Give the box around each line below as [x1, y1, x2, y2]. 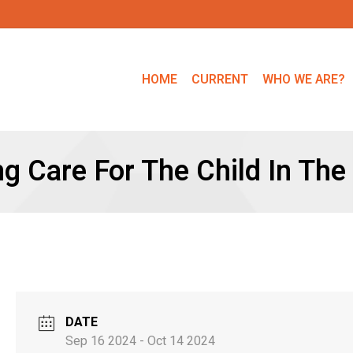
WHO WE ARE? [262, 70, 345, 89]
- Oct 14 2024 [136, 332, 215, 351]
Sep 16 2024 [65, 332, 136, 351]
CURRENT [191, 70, 248, 89]
